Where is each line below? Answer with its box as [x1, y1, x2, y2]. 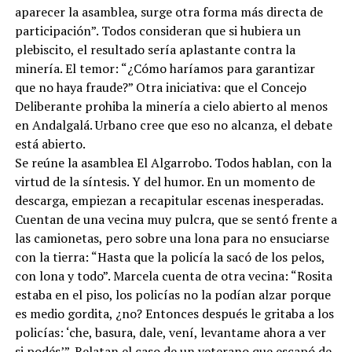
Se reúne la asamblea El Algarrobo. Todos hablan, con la [14, 154, 332, 171]
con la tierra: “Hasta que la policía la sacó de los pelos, [14, 248, 324, 266]
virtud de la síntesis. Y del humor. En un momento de [14, 173, 315, 190]
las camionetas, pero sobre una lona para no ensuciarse [14, 229, 329, 247]
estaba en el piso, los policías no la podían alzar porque [14, 286, 331, 303]
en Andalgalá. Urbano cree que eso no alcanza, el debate [14, 116, 332, 134]
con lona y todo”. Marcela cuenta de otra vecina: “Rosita [14, 267, 332, 284]
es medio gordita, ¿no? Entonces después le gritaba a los [14, 305, 334, 322]
